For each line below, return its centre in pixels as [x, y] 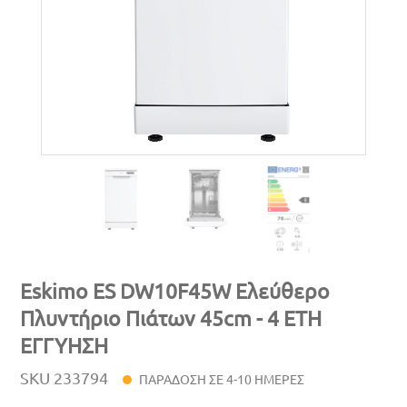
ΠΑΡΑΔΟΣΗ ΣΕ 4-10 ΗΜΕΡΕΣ [222, 379]
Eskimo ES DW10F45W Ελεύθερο [175, 290]
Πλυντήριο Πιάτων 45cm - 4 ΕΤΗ [171, 318]
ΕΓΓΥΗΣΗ [65, 345]
